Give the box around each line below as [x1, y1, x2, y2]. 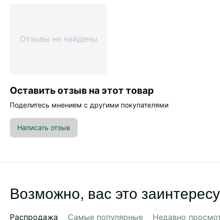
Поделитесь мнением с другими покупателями [10, 101, 168, 109]
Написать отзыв [17, 123, 70, 132]
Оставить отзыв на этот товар [10, 84, 154, 96]
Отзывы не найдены [20, 34, 97, 44]
